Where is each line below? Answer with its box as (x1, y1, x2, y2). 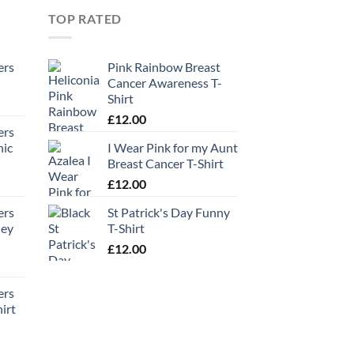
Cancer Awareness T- (107, 75, 222, 91)
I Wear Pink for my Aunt (107, 140, 238, 156)
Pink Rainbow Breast (107, 59, 220, 75)
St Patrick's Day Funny (107, 205, 230, 220)
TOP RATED (48, 10, 122, 26)
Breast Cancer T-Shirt (107, 156, 224, 171)
